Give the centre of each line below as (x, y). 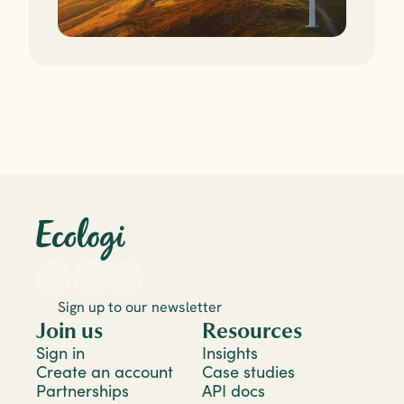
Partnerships (83, 391)
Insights (230, 353)
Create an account (105, 372)
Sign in (60, 353)
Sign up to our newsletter (140, 307)
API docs (234, 391)
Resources (252, 331)
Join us (69, 331)
